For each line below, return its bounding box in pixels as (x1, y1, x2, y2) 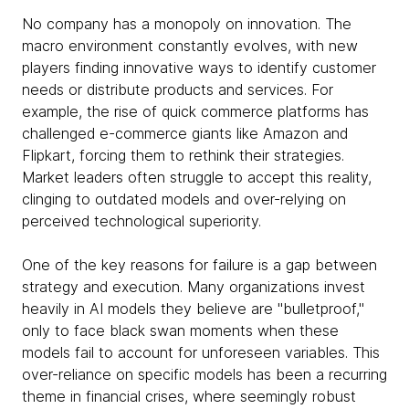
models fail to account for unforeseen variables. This (22, 343, 380, 362)
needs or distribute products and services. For (22, 80, 333, 99)
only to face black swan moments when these (22, 321, 339, 340)
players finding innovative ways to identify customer (22, 58, 376, 77)
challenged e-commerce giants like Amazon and (22, 124, 348, 142)
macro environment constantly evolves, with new (22, 37, 358, 55)
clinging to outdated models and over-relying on (22, 190, 346, 208)
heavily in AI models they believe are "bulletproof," (22, 299, 364, 318)
